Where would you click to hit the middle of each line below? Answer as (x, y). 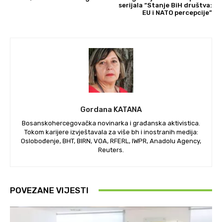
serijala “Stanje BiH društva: (165, 5)
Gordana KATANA (111, 109)
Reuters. (111, 150)
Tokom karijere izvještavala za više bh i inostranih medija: (111, 132)
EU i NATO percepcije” (177, 12)
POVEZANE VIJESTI (49, 190)
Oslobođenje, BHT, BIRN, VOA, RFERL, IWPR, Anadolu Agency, (111, 141)
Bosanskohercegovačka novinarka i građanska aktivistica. (111, 123)
